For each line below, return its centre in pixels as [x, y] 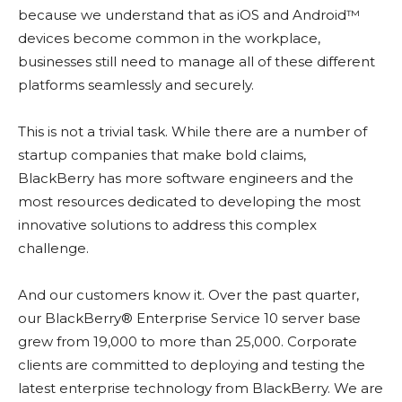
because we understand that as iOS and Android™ [189, 15]
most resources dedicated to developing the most [189, 202]
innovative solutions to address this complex [167, 225]
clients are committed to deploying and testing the [192, 365]
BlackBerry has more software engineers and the [186, 179]
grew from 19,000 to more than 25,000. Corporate [188, 342]
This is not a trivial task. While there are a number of [192, 132]
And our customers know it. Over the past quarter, [188, 295]
